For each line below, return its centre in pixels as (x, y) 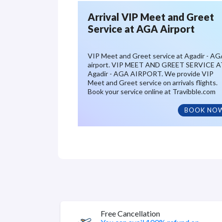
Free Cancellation (130, 213)
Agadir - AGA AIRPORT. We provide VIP (151, 74)
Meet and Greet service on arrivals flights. (153, 83)
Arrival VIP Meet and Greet (151, 17)
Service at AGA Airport (141, 29)
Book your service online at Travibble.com (152, 91)
